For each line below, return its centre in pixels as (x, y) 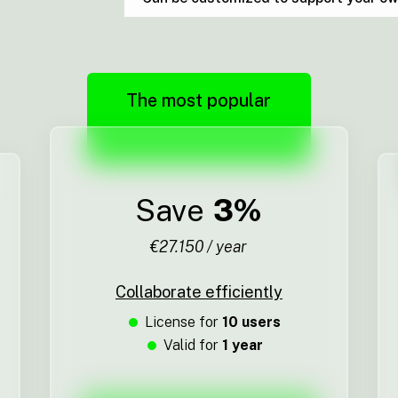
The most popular (199, 101)
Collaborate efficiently (199, 292)
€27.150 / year (199, 247)
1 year (242, 346)
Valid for (192, 346)
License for (184, 322)
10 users (252, 322)
